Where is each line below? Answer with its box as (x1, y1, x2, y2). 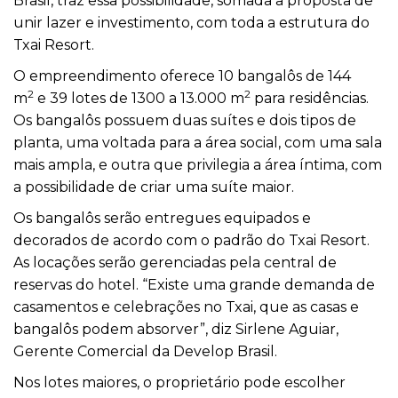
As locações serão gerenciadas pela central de (13, 253, 337, 271)
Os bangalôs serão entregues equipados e (13, 209, 311, 227)
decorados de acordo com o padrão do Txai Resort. (13, 231, 370, 249)
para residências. (251, 89, 369, 107)
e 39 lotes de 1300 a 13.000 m (34, 89, 244, 107)
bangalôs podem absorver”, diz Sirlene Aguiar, (13, 320, 338, 338)
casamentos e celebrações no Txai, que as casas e (13, 298, 359, 315)
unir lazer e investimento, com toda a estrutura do (13, 13, 370, 31)
